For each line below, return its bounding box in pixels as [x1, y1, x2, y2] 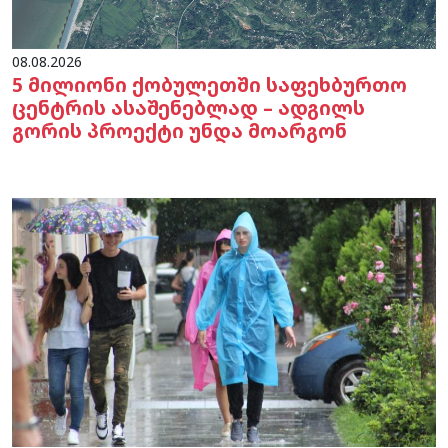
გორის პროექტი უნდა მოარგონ [12, 116, 347, 144]
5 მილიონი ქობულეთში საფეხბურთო [12, 70, 407, 98]
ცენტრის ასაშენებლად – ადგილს [12, 93, 365, 121]
